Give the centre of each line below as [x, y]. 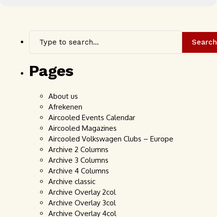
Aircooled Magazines [83, 128]
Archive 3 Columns [78, 160]
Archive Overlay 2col [82, 192]
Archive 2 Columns [78, 149]
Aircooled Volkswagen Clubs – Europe [111, 139]
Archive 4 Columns [79, 171]
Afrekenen [65, 107]
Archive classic [72, 181]
